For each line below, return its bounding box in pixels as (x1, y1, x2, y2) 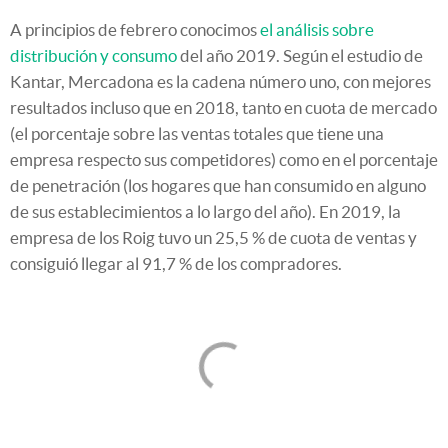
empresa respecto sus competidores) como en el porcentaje (10, 150, 438, 170)
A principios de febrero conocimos (10, 20, 260, 40)
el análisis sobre (260, 20, 374, 40)
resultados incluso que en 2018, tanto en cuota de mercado (10, 98, 437, 118)
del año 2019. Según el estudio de (177, 46, 423, 66)
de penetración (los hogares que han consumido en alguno (10, 176, 426, 196)
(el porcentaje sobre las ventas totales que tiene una (10, 124, 384, 144)
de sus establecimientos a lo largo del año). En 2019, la (10, 202, 401, 222)
